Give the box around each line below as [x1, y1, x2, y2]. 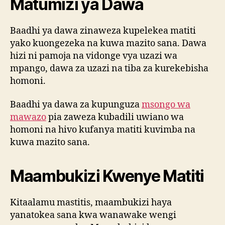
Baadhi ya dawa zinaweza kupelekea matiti [10, 25, 196, 37]
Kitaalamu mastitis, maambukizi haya [10, 197, 172, 209]
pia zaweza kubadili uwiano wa [46, 111, 184, 124]
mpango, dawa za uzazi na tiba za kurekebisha [10, 62, 208, 74]
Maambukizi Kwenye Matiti [10, 166, 204, 186]
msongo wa [142, 99, 190, 111]
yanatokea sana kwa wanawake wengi [10, 209, 176, 221]
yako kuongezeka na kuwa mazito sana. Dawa [10, 37, 206, 49]
